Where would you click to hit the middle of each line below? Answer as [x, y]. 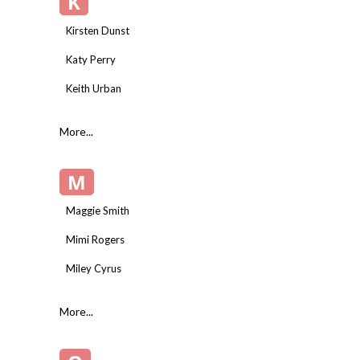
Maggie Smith [98, 210]
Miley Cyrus [94, 268]
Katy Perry [91, 59]
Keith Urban [94, 88]
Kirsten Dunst [98, 30]
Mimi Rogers [95, 239]
